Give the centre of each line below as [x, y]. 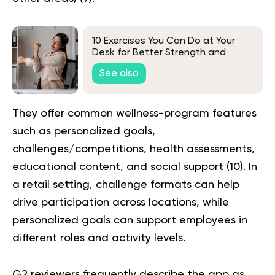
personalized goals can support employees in [130, 220]
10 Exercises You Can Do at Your [164, 41]
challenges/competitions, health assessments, [134, 149]
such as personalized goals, [84, 131]
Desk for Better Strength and [159, 53]
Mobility [109, 65]
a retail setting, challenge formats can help [126, 184]
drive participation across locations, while [121, 202]
